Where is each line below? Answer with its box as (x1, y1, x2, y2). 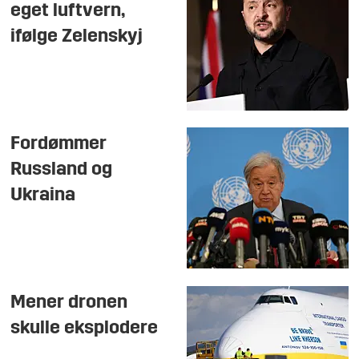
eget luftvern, (10, 2, 125, 22)
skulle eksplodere (10, 319, 159, 339)
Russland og (10, 160, 113, 180)
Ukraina (10, 186, 76, 206)
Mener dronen (10, 293, 128, 313)
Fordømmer (10, 135, 107, 155)
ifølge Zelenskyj (10, 27, 143, 47)
